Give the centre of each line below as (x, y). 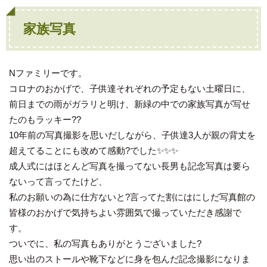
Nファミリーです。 (48, 73)
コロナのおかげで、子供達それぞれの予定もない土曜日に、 (130, 89)
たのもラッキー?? (45, 120)
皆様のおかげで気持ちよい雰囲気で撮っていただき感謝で (125, 213)
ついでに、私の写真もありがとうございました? (105, 244)
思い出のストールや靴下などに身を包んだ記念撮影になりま (130, 259)
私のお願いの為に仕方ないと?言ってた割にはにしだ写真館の (132, 197)
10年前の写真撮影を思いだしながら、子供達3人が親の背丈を (132, 135)
